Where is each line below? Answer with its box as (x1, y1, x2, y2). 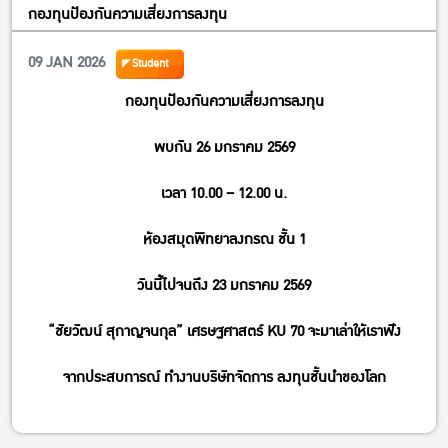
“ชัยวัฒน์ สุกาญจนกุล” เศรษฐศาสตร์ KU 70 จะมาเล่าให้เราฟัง (47, 318, 401, 344)
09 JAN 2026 (28, 49, 105, 75)
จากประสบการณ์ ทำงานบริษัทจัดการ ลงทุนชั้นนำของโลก (62, 364, 386, 390)
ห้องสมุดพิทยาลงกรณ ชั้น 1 (142, 226, 306, 252)
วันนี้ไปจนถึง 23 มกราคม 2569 (137, 272, 311, 298)
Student (132, 53, 168, 73)
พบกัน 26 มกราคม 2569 (153, 134, 295, 160)
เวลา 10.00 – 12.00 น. (161, 180, 287, 206)
